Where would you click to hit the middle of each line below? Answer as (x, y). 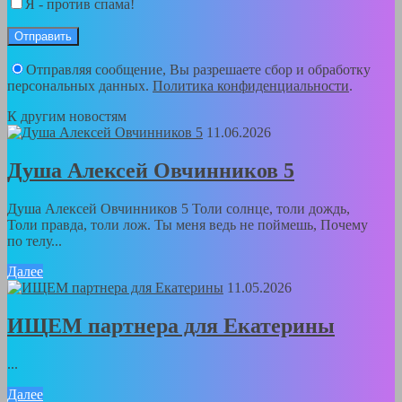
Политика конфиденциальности (251, 86)
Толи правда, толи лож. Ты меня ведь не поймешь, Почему (188, 224)
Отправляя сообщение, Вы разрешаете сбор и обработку (198, 70)
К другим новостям (67, 117)
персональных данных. (80, 86)
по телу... (35, 240)
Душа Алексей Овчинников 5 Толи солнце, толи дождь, (179, 208)
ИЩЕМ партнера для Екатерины (171, 325)
